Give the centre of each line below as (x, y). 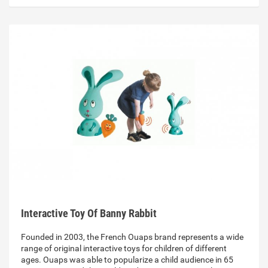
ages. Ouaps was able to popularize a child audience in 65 (127, 260)
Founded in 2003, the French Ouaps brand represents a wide (132, 237)
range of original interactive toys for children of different (124, 249)
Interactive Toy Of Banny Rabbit (89, 214)
